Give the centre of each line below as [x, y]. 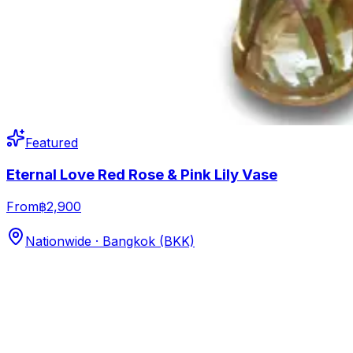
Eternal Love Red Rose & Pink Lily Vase [142, 175]
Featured [52, 143]
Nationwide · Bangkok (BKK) [110, 241]
